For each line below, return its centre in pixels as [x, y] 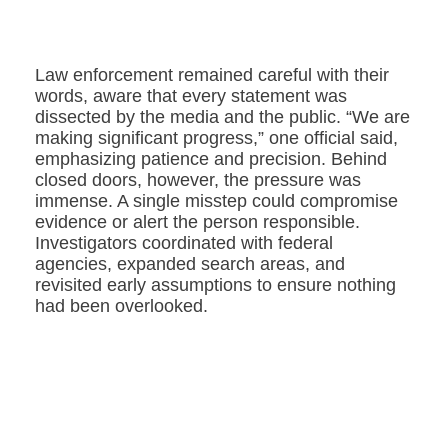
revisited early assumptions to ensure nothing [215, 285]
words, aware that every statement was [191, 96]
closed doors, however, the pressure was [198, 180]
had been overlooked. [121, 306]
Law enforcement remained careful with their [212, 75]
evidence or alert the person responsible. [197, 222]
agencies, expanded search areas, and [190, 264]
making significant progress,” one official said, [216, 138]
